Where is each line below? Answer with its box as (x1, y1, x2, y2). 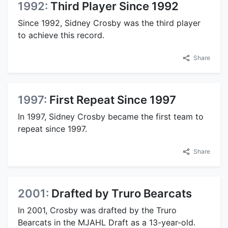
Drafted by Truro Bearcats (51, 187, 192, 201)
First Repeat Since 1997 (49, 93, 176, 107)
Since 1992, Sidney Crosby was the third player (18, 18, 201, 28)
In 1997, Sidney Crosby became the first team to (18, 111, 204, 122)
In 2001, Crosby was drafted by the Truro (18, 205, 177, 216)
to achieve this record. (18, 30, 104, 41)
